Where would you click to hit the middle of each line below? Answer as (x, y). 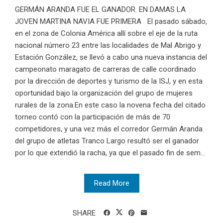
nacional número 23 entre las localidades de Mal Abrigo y (108, 45)
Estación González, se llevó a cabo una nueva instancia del (111, 57)
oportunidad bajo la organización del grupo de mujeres (104, 93)
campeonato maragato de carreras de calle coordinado (106, 69)
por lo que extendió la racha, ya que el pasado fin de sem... (110, 153)
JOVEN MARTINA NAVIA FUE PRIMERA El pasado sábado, (111, 21)
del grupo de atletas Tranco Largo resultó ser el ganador (107, 141)
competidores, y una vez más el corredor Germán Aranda (109, 129)
